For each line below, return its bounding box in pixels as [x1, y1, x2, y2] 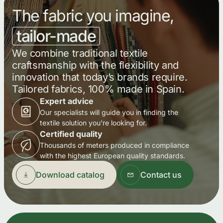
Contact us [140, 170, 182, 180]
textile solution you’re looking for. [40, 118, 147, 127]
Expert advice [40, 96, 94, 106]
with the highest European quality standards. [40, 151, 185, 160]
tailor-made [16, 26, 96, 46]
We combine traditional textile [12, 47, 148, 59]
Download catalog [36, 170, 105, 180]
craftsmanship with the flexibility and [12, 59, 179, 71]
